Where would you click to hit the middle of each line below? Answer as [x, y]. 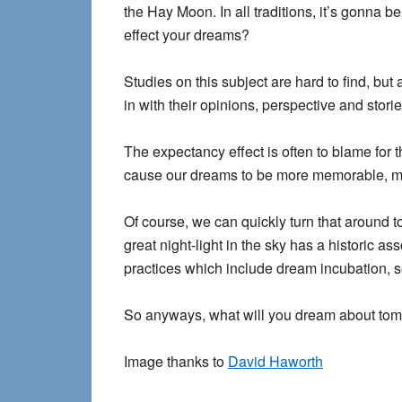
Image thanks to [176, 361]
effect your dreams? [187, 35]
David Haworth [275, 361]
